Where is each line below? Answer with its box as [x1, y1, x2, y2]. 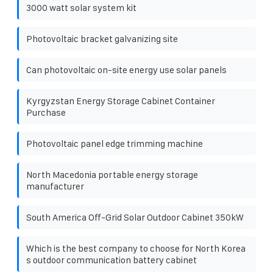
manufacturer [26, 180, 84, 191]
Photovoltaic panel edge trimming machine [26, 138, 203, 149]
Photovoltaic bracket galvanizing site [26, 33, 178, 44]
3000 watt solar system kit [26, 2, 136, 13]
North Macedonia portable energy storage [26, 169, 198, 180]
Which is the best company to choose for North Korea [26, 243, 246, 253]
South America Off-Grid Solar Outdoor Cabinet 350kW [26, 211, 244, 222]
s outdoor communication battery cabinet [26, 254, 197, 265]
